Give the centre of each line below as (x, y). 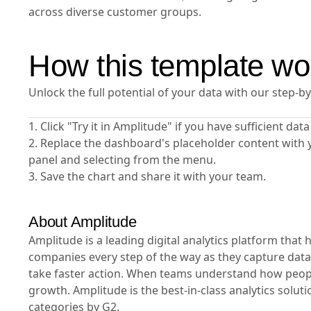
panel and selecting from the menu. (122, 160)
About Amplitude (83, 222)
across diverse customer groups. (115, 12)
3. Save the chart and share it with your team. (147, 176)
